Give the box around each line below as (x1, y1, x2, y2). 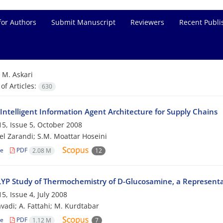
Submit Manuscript (51, 17, 115, 27)
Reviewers (130, 17, 164, 27)
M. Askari (1, 70, 33, 79)
